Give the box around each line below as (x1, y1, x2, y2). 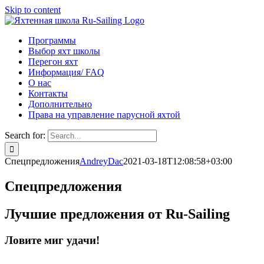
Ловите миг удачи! (5, 233, 100, 246)
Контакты (28, 88, 68, 98)
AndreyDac (80, 156, 123, 166)
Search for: (5, 130, 45, 140)
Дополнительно (28, 99, 92, 109)
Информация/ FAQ (28, 67, 104, 77)
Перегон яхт (28, 57, 78, 67)
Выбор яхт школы (28, 46, 100, 56)
